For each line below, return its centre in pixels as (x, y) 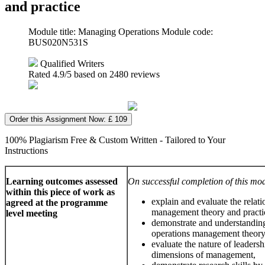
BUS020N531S (58, 42)
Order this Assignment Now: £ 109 (68, 119)
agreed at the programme (57, 202)
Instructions (26, 150)
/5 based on (87, 74)
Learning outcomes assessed (62, 181)
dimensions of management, (203, 254)
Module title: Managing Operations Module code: (121, 31)
